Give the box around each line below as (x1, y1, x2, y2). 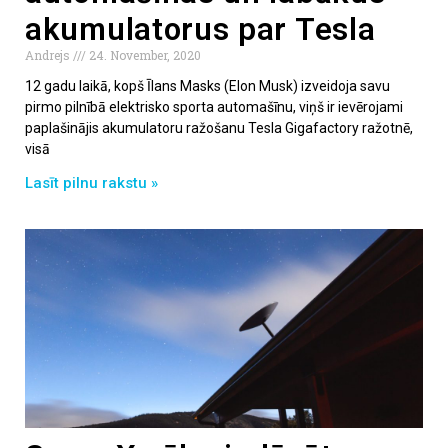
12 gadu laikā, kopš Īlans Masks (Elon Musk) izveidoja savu (25, 77, 390, 94)
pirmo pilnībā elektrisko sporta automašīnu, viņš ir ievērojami (25, 98, 403, 115)
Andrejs (25, 46, 73, 63)
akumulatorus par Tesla (25, 10, 376, 48)
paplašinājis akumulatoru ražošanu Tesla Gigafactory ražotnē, (25, 119, 413, 136)
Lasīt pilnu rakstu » (25, 173, 158, 192)
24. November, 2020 (86, 46, 201, 63)
